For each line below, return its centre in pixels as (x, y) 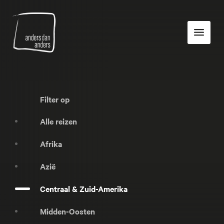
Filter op (55, 99)
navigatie (210, 47)
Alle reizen (58, 121)
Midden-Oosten (67, 211)
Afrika (51, 143)
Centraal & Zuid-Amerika (84, 188)
